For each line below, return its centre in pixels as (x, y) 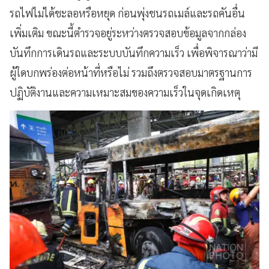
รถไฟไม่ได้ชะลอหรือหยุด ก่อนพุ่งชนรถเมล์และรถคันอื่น (127, 13)
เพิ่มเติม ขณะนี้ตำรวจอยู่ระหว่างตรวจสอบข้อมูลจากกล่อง (128, 32)
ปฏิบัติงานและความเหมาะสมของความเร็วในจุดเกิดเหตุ (125, 92)
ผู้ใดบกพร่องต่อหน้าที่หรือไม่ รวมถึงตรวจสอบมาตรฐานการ (131, 72)
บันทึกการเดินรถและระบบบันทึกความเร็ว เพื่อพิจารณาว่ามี (134, 52)
